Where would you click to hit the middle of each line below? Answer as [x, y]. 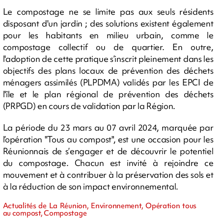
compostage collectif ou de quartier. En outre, [108, 47]
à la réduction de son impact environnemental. [91, 186]
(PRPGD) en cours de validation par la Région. [89, 106]
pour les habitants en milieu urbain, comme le [108, 35]
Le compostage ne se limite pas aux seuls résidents [108, 11]
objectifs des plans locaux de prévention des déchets [108, 70]
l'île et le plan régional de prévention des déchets [108, 94]
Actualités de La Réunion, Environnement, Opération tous [100, 206]
